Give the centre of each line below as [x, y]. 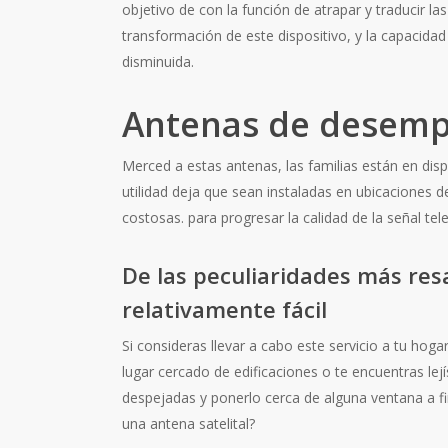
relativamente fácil [224, 309]
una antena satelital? [188, 423]
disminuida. [158, 61]
